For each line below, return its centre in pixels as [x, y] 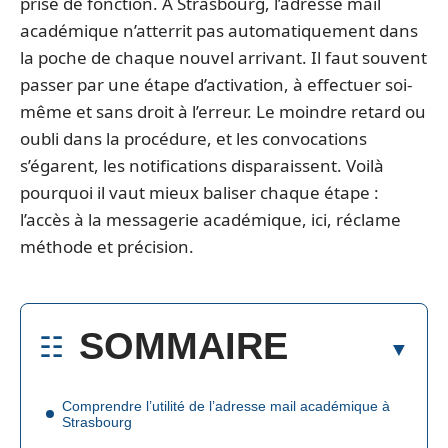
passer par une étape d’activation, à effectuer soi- [216, 84]
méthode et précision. [107, 246]
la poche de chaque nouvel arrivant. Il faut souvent [223, 57]
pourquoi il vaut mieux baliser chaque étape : [199, 192]
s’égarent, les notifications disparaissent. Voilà [202, 165]
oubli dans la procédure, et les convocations [193, 138]
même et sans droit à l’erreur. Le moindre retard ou [223, 111]
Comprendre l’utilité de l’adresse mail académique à [226, 405]
